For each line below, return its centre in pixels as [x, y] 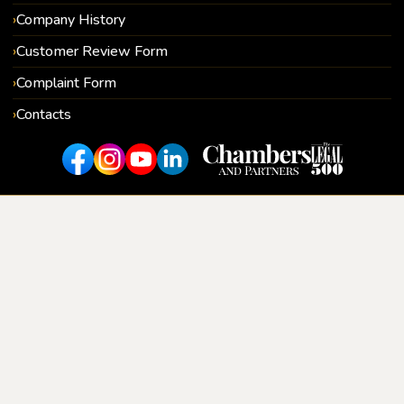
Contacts [44, 115]
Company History [71, 20]
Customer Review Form [92, 52]
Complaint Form [66, 83]
